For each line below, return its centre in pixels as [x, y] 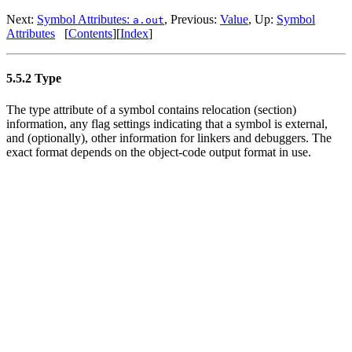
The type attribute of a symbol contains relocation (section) [151, 109]
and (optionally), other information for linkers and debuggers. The [169, 137]
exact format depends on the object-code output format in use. [159, 152]
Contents [90, 33]
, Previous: [192, 19]
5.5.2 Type [34, 79]
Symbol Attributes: [85, 19]
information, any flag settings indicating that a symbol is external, [167, 123]
